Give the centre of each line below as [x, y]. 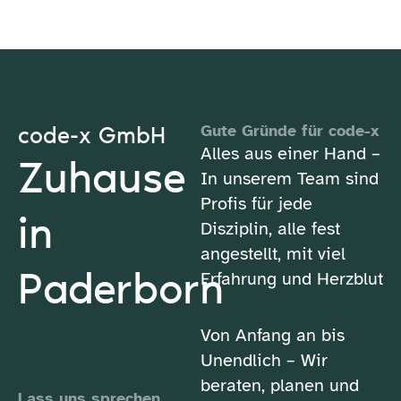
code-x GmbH [92, 135]
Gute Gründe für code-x [290, 131]
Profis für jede [256, 204]
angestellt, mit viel [273, 254]
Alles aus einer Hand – [290, 154]
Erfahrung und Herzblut [292, 279]
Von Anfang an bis [273, 335]
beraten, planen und [280, 385]
